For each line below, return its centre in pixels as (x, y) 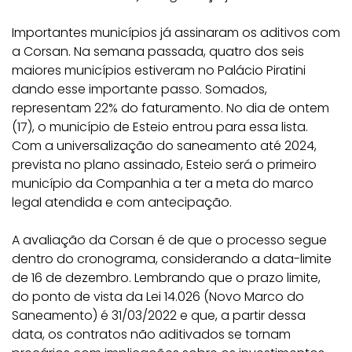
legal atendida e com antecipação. (122, 202)
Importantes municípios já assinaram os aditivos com (176, 33)
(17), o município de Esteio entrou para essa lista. (160, 127)
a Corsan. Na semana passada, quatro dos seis (158, 51)
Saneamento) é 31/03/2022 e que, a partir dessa (159, 315)
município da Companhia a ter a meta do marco (163, 183)
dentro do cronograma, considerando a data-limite (172, 259)
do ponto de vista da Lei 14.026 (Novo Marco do (158, 297)
